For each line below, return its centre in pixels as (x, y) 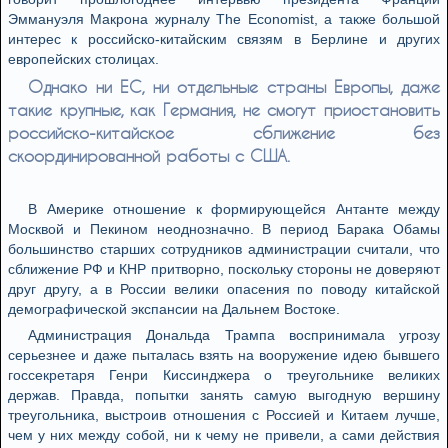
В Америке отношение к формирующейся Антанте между (234, 209)
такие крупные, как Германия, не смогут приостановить (224, 109)
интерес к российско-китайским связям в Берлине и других (224, 39)
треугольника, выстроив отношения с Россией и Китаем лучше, (224, 415)
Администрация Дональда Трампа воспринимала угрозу (234, 335)
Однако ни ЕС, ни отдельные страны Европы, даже (234, 86)
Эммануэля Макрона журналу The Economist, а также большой (224, 19)
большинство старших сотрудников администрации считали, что (224, 249)
